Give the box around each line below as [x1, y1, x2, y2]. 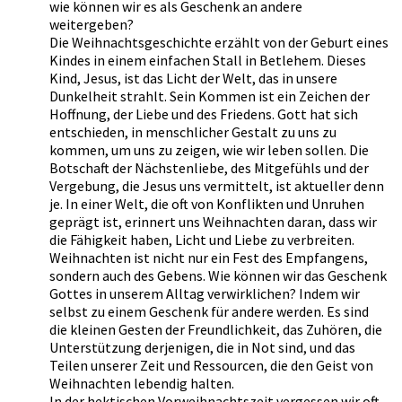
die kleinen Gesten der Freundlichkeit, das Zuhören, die [49, 319, 382, 338]
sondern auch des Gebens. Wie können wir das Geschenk [49, 266, 387, 284]
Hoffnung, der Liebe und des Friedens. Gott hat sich [49, 104, 358, 123]
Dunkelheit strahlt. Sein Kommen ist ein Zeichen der [49, 86, 370, 105]
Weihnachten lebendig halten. [49, 373, 234, 392]
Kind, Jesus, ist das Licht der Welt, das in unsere [49, 68, 337, 87]
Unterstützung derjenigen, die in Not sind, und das [49, 337, 355, 356]
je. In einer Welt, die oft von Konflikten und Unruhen [49, 194, 364, 213]
